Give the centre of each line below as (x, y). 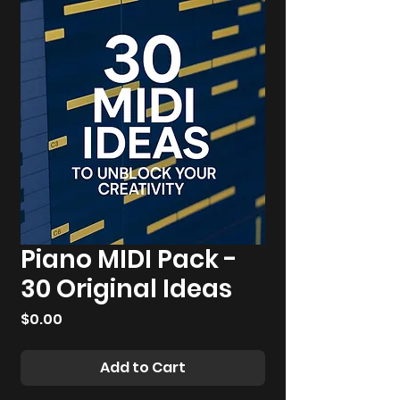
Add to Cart (143, 367)
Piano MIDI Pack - (129, 259)
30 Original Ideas (126, 289)
